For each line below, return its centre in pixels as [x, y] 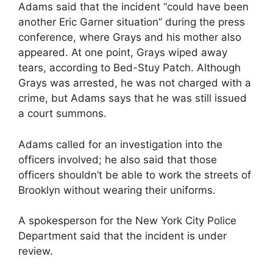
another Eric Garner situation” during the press [132, 22]
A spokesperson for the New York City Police [127, 221]
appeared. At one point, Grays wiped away [123, 53]
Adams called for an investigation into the [120, 144]
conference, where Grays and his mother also [130, 37]
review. [36, 251]
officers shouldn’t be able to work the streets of [135, 175]
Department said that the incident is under [122, 236]
